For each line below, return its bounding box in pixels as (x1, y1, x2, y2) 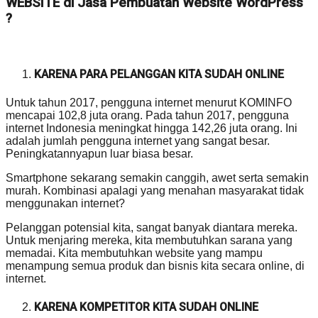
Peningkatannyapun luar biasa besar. (6, 147, 193, 160)
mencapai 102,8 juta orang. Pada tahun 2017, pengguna (6, 109, 289, 121)
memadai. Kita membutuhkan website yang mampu (6, 246, 263, 259)
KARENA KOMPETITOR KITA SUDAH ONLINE (34, 300, 258, 314)
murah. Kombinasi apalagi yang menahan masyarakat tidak (6, 184, 304, 197)
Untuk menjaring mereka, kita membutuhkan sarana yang (6, 234, 292, 246)
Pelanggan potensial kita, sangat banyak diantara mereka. (6, 221, 297, 234)
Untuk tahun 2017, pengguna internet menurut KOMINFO (6, 96, 292, 109)
